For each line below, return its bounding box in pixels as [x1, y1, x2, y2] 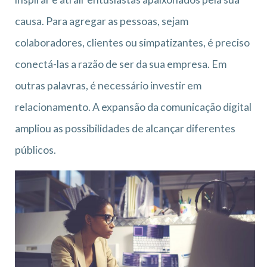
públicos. [15, 143, 56, 156]
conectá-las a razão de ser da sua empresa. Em [15, 57, 226, 70]
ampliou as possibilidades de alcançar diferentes [15, 122, 235, 135]
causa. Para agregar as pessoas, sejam [15, 14, 188, 27]
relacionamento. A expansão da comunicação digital [15, 100, 252, 113]
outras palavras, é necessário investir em [15, 79, 201, 92]
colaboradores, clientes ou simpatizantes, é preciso [15, 36, 250, 49]
